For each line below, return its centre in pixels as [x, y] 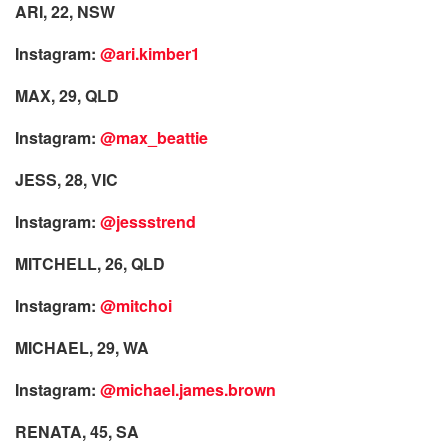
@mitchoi [136, 305]
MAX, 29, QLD [67, 95]
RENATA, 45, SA [77, 431]
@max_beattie [154, 137]
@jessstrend [148, 221]
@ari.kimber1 [150, 53]
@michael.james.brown [188, 389]
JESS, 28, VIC [66, 179]
